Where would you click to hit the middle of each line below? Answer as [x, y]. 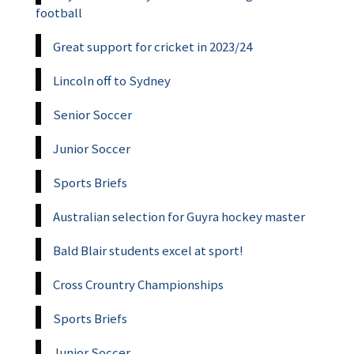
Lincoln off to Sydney [112, 80]
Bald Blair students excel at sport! [148, 250]
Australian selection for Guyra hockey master [179, 216]
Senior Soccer [92, 114]
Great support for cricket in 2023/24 [153, 46]
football [59, 12]
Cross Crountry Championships [138, 284]
